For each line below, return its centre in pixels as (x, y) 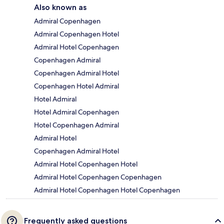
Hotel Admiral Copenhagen (76, 112)
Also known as (60, 7)
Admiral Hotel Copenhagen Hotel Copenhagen (107, 190)
